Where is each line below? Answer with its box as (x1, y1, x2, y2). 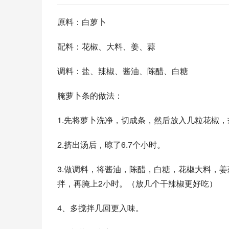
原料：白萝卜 (57, 16, 106, 28)
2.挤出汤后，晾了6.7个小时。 (57, 139, 167, 150)
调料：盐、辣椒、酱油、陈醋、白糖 (57, 65, 188, 77)
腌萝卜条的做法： (57, 89, 123, 101)
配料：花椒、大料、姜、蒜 (57, 40, 155, 52)
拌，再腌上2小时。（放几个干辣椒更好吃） (57, 177, 219, 189)
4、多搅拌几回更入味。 (57, 202, 146, 214)
